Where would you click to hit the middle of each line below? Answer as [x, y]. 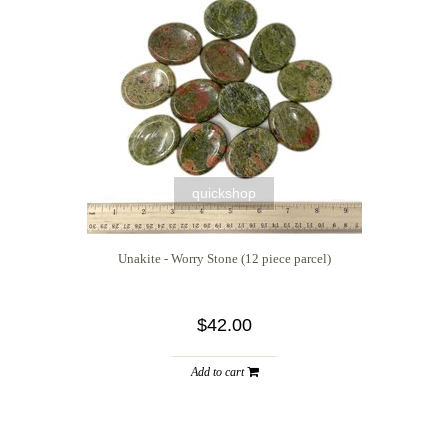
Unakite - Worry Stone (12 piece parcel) [224, 258]
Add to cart [218, 371]
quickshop [224, 192]
